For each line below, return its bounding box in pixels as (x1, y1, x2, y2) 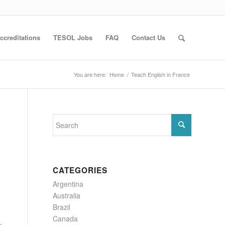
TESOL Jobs (53, 33, 92, 42)
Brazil (53, 202, 71, 212)
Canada (53, 213, 78, 223)
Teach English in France (131, 70, 190, 78)
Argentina (53, 179, 84, 189)
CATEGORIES (53, 165, 108, 176)
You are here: (74, 70, 106, 78)
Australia (53, 190, 81, 200)
